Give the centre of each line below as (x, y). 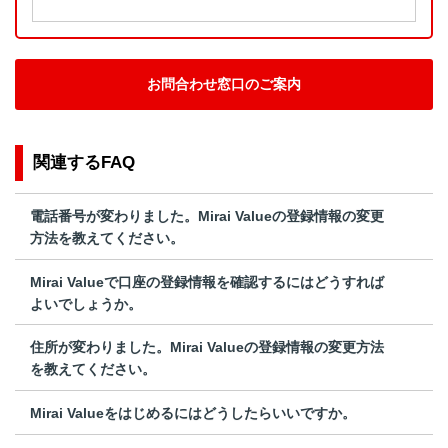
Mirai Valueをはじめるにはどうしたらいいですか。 (193, 412)
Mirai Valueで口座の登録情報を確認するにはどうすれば (207, 281)
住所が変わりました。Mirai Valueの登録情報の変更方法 (207, 347)
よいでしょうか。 (86, 303)
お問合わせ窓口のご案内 (224, 84)
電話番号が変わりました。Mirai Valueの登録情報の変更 (207, 215)
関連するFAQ (84, 163)
